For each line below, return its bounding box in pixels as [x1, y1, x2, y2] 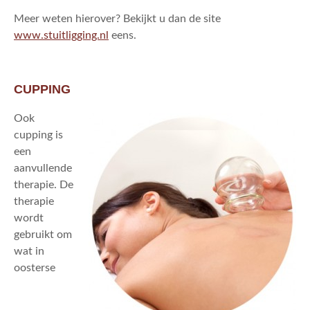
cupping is [14, 129, 63, 141]
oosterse [14, 262, 55, 274]
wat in [14, 246, 44, 257]
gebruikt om [14, 229, 72, 241]
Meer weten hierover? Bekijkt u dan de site [14, 13, 221, 25]
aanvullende [14, 163, 72, 174]
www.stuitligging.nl [14, 30, 109, 42]
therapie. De [14, 179, 73, 191]
